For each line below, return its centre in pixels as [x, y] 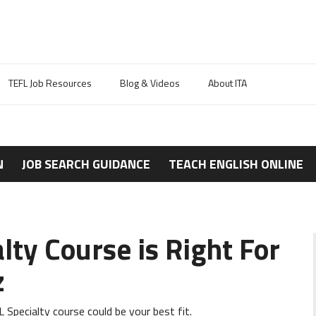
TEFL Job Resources [50, 83]
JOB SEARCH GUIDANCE [86, 164]
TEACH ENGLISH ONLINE [236, 164]
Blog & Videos [150, 83]
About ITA [227, 83]
